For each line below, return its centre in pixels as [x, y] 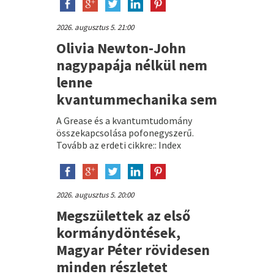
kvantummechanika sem [136, 99]
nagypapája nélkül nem [131, 65]
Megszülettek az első [123, 215]
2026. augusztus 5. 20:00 [95, 194]
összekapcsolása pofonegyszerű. [125, 132]
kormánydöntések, [118, 232]
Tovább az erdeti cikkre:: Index [118, 145]
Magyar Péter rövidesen [133, 250]
